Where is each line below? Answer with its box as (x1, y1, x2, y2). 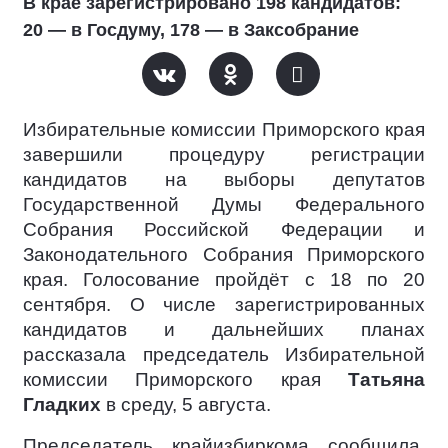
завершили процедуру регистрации (23, 143, 425, 165)
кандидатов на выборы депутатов (23, 168, 425, 190)
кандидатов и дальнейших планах (23, 318, 425, 340)
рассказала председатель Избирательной (23, 343, 425, 365)
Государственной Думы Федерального (23, 193, 425, 215)
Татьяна (348, 368, 425, 390)
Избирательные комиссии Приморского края (23, 118, 425, 140)
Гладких (23, 393, 101, 415)
